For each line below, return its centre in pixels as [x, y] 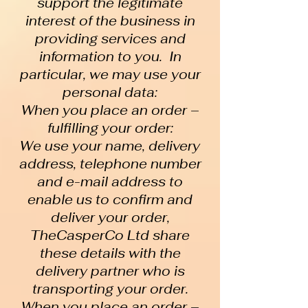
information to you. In [110, 57]
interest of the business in [110, 21]
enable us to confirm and [110, 200]
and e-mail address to [110, 182]
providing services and [110, 39]
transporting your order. [110, 289]
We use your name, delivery [110, 146]
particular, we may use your [110, 75]
